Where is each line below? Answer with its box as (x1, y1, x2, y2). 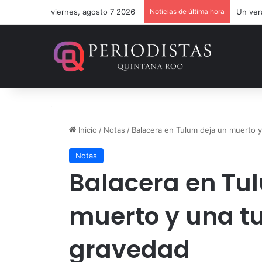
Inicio (76, 125, 97, 135)
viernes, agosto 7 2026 (51, 7, 135, 16)
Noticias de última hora (150, 7, 225, 16)
